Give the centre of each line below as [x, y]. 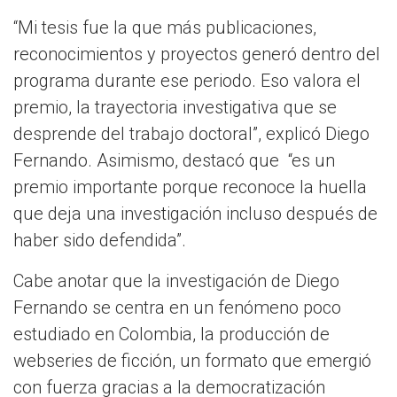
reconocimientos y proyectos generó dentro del [197, 54]
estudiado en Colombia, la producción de [171, 335]
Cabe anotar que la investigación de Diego [176, 281]
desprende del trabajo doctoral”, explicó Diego [191, 134]
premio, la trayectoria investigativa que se [175, 108]
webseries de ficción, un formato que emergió [192, 361]
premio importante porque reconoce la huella [190, 187]
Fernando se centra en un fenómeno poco [177, 308]
